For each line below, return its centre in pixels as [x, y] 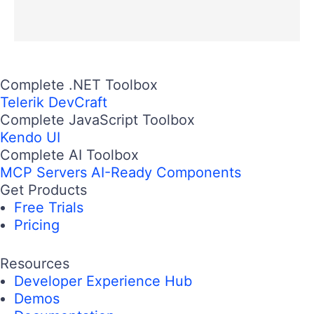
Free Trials [49, 207]
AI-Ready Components [166, 172]
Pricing [37, 225]
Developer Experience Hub [103, 281]
